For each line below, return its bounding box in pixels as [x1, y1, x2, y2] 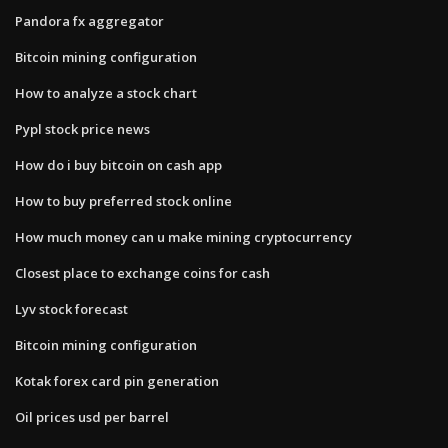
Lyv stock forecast [15, 299, 128, 318]
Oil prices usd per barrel [15, 407, 169, 426]
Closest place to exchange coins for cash [15, 263, 270, 282]
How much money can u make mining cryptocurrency [15, 227, 352, 246]
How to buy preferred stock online [15, 191, 232, 210]
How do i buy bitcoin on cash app [15, 155, 222, 174]
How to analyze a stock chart [15, 83, 197, 102]
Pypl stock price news [15, 119, 150, 138]
